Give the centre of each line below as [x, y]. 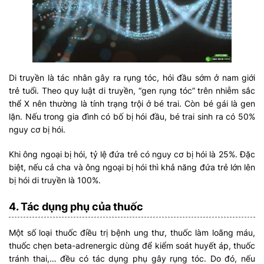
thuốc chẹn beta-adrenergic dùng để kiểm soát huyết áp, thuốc [132, 246]
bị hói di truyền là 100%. [55, 180]
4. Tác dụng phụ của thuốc [76, 207]
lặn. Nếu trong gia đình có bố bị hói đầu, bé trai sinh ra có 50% [132, 117]
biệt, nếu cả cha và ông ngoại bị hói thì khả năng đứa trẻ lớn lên [132, 167]
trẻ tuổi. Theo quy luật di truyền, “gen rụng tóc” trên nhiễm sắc [132, 91]
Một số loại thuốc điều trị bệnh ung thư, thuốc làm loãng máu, [132, 233]
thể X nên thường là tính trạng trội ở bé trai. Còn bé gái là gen [132, 104]
